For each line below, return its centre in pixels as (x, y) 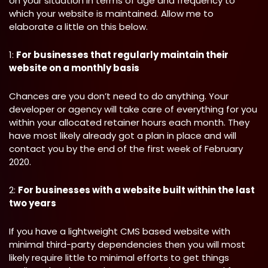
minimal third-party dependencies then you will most (127, 244)
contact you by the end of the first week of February (126, 149)
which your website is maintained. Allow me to (111, 13)
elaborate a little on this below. (78, 27)
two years (33, 203)
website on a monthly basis (74, 68)
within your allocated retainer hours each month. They (129, 122)
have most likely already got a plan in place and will (123, 135)
